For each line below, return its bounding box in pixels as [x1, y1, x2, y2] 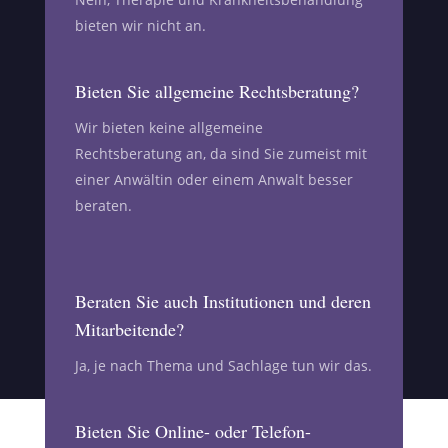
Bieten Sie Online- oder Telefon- [74, 418, 311, 443]
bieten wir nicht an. [74, 15, 206, 35]
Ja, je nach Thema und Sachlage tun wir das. [74, 355, 372, 375]
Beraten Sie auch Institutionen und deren [74, 288, 371, 313]
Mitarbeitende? [74, 316, 184, 341]
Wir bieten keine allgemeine [74, 117, 263, 137]
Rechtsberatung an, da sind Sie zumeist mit [74, 143, 367, 163]
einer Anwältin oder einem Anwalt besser [74, 169, 353, 189]
